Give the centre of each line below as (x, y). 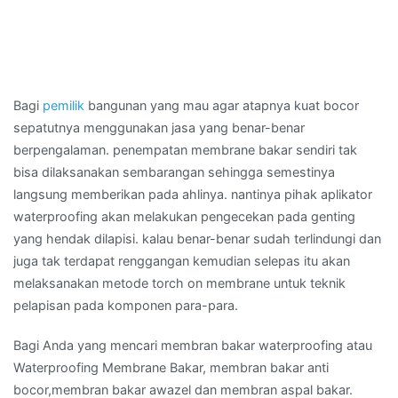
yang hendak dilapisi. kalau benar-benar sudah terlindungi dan (197, 239)
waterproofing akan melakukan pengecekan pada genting (184, 216)
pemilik (64, 105)
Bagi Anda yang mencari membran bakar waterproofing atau (193, 346)
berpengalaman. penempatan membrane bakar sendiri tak (185, 150)
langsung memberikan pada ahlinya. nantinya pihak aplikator (193, 194)
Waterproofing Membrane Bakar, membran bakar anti (171, 368)
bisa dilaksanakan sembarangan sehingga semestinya (174, 172)
